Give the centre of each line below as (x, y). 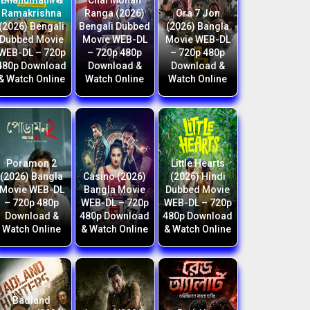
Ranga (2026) (115, 13)
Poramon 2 (32, 163)
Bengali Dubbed (115, 26)
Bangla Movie (115, 190)
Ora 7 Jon (198, 13)
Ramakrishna (32, 13)
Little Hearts (198, 163)
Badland (32, 300)
